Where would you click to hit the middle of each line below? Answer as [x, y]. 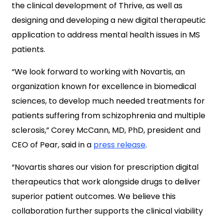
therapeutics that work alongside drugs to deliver [106, 182]
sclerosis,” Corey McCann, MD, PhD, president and [106, 130]
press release [119, 145]
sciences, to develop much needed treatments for [108, 101]
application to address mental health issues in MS [106, 35]
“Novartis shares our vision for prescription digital [105, 167]
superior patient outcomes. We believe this [94, 196]
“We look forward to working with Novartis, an [98, 72]
